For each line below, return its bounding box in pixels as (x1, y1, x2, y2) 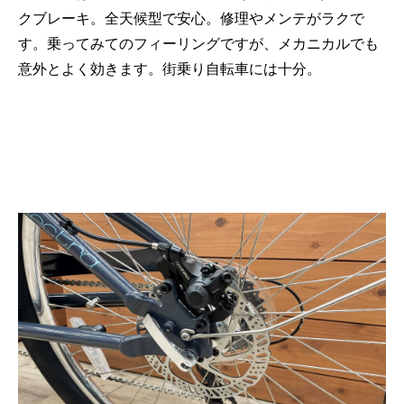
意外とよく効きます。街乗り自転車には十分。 (18, 59, 321, 78)
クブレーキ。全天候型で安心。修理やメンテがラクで (18, 8, 364, 27)
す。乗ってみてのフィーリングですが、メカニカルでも (18, 33, 379, 52)
